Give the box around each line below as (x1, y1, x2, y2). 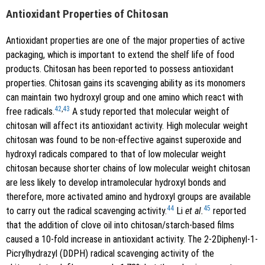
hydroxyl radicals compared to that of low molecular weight (6, 148, 226, 160)
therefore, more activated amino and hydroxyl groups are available (6, 190, 251, 202)
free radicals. (6, 105, 54, 117)
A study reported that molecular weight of (70, 105, 230, 117)
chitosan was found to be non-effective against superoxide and (6, 134, 241, 146)
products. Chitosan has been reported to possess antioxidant (6, 63, 234, 75)
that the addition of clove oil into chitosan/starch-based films (6, 219, 234, 231)
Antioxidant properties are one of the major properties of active (6, 34, 245, 46)
